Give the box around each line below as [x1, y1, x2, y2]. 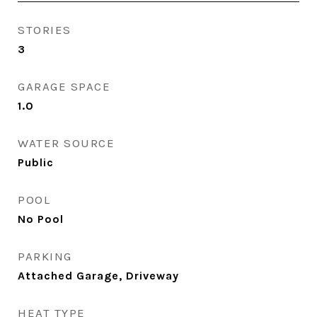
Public [18, 156, 54, 169]
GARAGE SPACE [18, 79, 110, 93]
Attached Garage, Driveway [18, 269, 179, 282]
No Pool [18, 212, 64, 226]
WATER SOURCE [18, 136, 115, 150]
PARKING [18, 249, 72, 263]
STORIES [18, 23, 71, 37]
